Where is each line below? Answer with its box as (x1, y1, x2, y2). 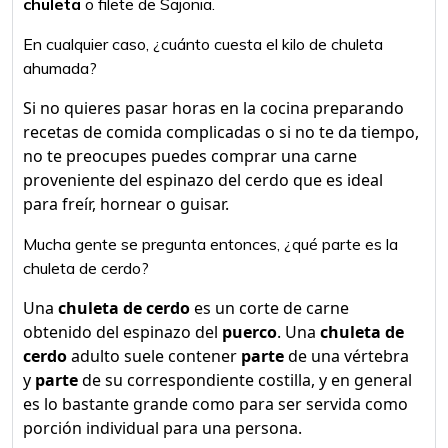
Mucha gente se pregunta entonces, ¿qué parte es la (23, 234, 398, 254)
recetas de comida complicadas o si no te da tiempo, (23, 121, 419, 143)
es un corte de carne (190, 297, 349, 319)
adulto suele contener (67, 345, 241, 367)
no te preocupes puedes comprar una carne (23, 145, 357, 167)
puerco (222, 321, 277, 343)
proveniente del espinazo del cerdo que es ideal (23, 169, 383, 191)
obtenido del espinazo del (23, 321, 222, 343)
